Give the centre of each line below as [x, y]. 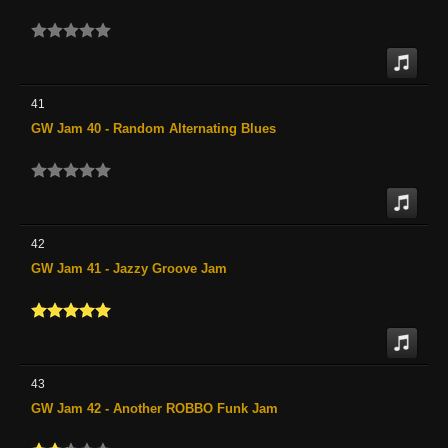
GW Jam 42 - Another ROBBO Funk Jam [154, 408]
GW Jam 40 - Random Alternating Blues [153, 128]
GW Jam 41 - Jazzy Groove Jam [129, 268]
